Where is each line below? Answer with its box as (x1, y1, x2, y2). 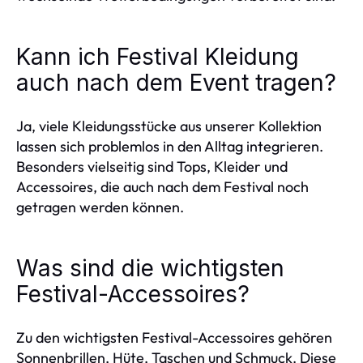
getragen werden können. (16, 198, 184, 216)
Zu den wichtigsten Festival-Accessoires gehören (16, 328, 332, 347)
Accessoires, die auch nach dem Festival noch (16, 177, 309, 196)
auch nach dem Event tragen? (16, 69, 336, 96)
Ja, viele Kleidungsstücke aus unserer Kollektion (16, 117, 322, 135)
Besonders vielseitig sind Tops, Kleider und (16, 157, 288, 176)
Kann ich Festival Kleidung (16, 43, 299, 70)
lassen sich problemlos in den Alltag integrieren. (16, 137, 323, 156)
